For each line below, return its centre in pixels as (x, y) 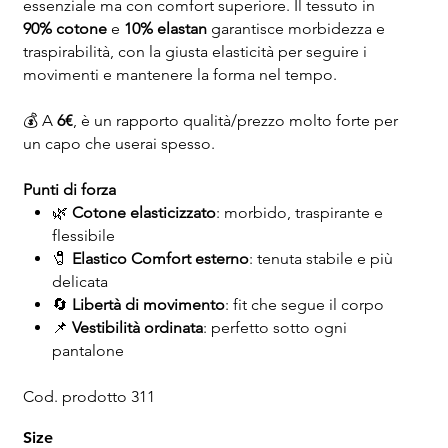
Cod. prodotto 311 (88, 397)
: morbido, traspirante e (299, 213)
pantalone (87, 351)
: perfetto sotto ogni (274, 328)
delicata (79, 282)
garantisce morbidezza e (295, 29)
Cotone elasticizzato (143, 213)
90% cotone (64, 29)
